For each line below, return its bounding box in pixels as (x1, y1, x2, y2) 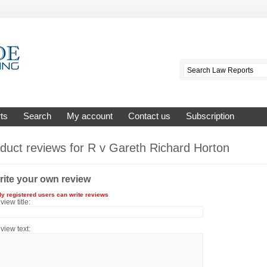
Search (23, 111, 51, 121)
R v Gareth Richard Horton (88, 141, 229, 154)
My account (67, 111, 113, 121)
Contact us (128, 111, 170, 121)
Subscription (186, 111, 234, 121)
